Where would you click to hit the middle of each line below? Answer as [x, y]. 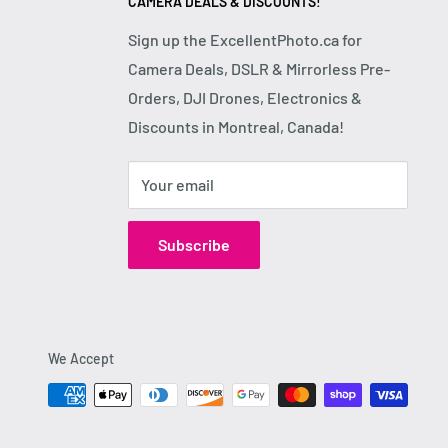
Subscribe [194, 244]
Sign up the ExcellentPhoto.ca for [245, 39]
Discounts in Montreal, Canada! [236, 126]
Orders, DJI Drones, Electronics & [245, 97]
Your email [177, 184]
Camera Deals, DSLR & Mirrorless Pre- [259, 68]
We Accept [81, 358]
